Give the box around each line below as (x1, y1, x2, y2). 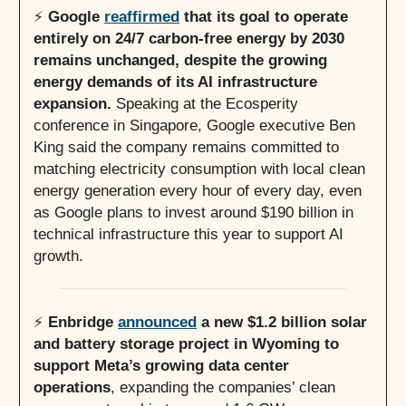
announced (118, 314, 197, 331)
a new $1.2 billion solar (197, 314, 367, 331)
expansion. (34, 95, 111, 112)
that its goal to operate (179, 8, 348, 25)
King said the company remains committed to (34, 139, 339, 156)
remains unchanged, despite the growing (34, 52, 327, 69)
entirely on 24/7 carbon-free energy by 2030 (34, 30, 344, 47)
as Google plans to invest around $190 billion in (34, 204, 353, 221)
